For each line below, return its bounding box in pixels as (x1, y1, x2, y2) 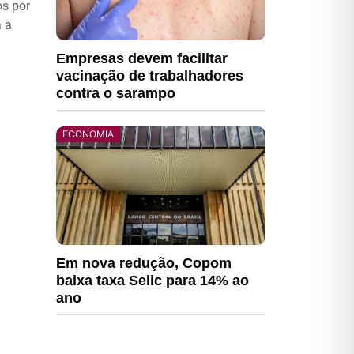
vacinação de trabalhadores (56, 68, 243, 84)
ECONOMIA (62, 128, 114, 140)
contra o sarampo (56, 85, 175, 101)
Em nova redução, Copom (56, 255, 232, 271)
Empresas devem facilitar (56, 51, 228, 66)
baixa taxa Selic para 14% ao (56, 273, 249, 288)
